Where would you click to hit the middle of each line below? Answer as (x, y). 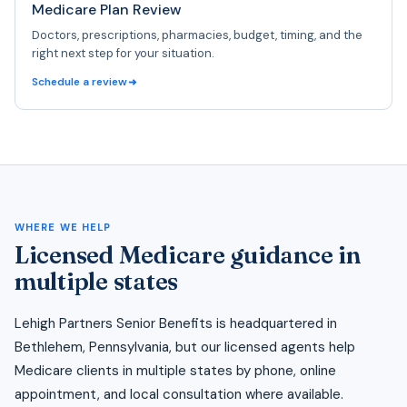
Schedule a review (79, 81)
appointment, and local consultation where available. (179, 394)
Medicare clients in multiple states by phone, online (175, 370)
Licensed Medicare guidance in (188, 255)
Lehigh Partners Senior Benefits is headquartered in (176, 323)
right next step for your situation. (123, 53)
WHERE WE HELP (63, 227)
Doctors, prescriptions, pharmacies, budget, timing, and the (197, 35)
